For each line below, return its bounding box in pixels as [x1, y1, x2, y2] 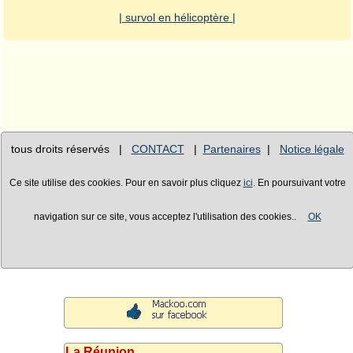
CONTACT [131, 143, 184, 156]
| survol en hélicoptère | [119, 11, 236, 24]
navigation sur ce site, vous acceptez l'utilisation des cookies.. [33, 212, 308, 222]
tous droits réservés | [10, 143, 132, 156]
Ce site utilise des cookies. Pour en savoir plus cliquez [9, 178, 243, 188]
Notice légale [279, 143, 344, 156]
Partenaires [203, 143, 261, 156]
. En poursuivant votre [252, 178, 346, 188]
